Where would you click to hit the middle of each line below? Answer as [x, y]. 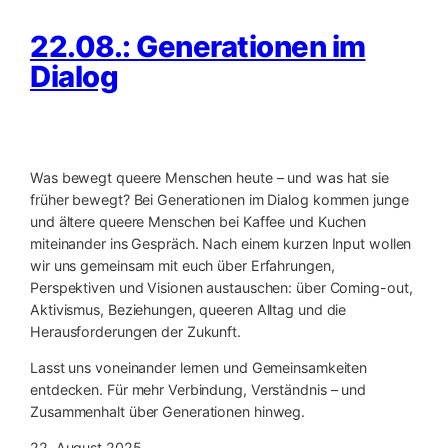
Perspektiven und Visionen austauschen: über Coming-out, [221, 287]
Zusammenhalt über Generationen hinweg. [168, 411]
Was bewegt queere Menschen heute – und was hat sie [209, 177]
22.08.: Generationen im [198, 46]
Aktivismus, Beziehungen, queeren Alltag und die [188, 309]
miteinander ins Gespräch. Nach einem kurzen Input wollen [221, 243]
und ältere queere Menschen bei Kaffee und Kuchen [198, 221]
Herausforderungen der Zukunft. [135, 331]
